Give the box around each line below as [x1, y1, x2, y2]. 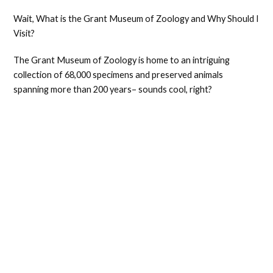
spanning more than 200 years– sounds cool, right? [13, 84, 213, 94]
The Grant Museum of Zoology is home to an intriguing [13, 55, 230, 65]
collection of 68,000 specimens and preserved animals [13, 69, 224, 80]
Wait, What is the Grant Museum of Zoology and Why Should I [13, 13, 260, 24]
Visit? [13, 28, 37, 38]
